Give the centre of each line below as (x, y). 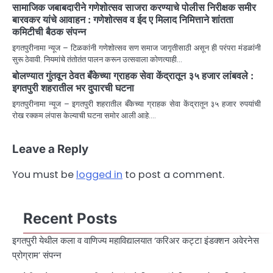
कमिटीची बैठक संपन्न (49, 32)
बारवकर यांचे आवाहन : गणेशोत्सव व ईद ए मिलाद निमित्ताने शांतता (123, 20)
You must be (44, 175)
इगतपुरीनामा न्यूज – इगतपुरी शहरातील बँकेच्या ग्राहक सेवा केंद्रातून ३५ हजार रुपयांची (136, 104)
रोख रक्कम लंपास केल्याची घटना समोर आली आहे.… (84, 116)
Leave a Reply (50, 149)
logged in (99, 175)
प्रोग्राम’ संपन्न (37, 255)
